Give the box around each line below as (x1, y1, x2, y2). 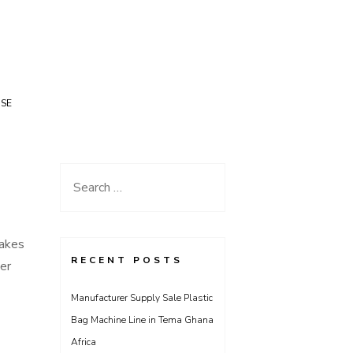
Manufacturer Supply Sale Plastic (71, 292, 213, 304)
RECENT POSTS (71, 254, 183, 266)
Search (70, 176, 108, 193)
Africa (71, 336, 96, 348)
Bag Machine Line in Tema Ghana (71, 314, 214, 326)
